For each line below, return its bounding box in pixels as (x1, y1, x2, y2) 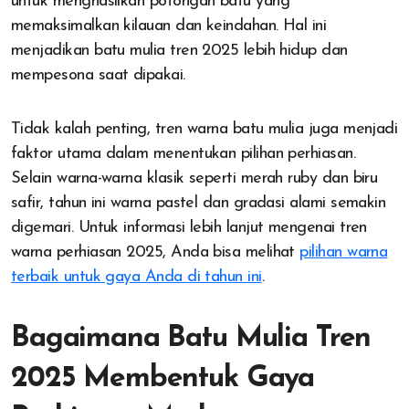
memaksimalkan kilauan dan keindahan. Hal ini (11, 17, 327, 36)
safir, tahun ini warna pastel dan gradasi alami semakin (11, 194, 386, 213)
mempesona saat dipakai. (11, 67, 185, 85)
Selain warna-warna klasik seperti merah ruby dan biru (11, 170, 378, 188)
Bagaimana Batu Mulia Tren (11, 324, 372, 354)
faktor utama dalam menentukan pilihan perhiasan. (11, 145, 356, 163)
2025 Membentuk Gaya (11, 364, 315, 394)
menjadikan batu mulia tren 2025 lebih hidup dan (11, 42, 348, 60)
